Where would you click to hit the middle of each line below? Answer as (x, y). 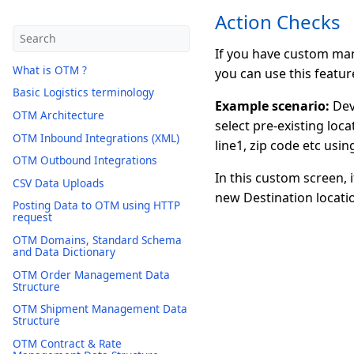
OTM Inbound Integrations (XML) (96, 137)
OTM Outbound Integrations (85, 160)
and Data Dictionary (64, 251)
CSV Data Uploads (58, 183)
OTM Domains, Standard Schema (97, 239)
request (32, 217)
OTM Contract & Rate (67, 343)
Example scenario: (272, 106)
